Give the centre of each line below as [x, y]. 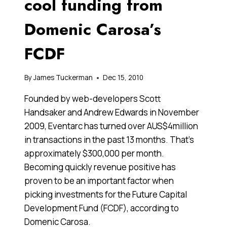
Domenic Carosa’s [93, 29]
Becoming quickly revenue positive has [100, 167]
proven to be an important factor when [99, 181]
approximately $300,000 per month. [94, 154]
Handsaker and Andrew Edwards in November [112, 112]
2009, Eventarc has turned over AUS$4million [111, 126]
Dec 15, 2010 [123, 78]
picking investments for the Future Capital [106, 195]
